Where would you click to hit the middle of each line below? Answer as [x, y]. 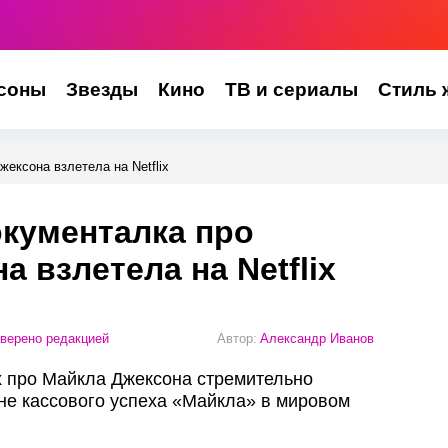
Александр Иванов [317, 338]
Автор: [237, 338]
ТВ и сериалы [291, 89]
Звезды [101, 89]
